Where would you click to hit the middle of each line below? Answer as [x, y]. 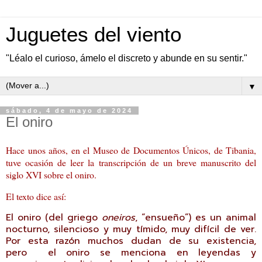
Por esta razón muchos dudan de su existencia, [131, 241]
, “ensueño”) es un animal [196, 218]
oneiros [118, 218]
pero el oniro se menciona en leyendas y [131, 253]
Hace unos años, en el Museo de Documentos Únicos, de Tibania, [131, 150]
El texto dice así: [36, 196]
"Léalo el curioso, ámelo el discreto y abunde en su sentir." [127, 58]
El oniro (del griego [54, 218]
